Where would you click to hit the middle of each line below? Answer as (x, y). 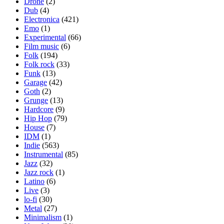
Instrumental (43, 154)
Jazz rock (39, 172)
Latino (34, 181)
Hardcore (39, 109)
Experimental (45, 37)
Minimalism (43, 217)
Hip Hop (38, 118)
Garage (35, 82)
